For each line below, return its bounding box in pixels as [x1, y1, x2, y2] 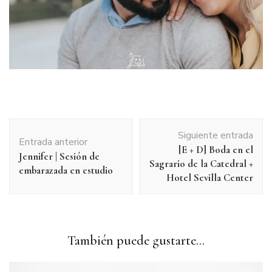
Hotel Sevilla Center [166, 171, 253, 184]
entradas [8, 148, 58, 166]
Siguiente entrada [178, 128, 253, 142]
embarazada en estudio [19, 163, 113, 177]
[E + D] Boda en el [178, 143, 253, 156]
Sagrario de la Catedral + [149, 157, 253, 170]
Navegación [8, 116, 76, 134]
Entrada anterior [19, 135, 87, 149]
